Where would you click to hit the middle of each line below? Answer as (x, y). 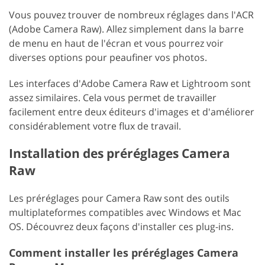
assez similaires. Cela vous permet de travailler (113, 98)
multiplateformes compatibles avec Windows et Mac (125, 213)
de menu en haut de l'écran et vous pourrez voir (116, 43)
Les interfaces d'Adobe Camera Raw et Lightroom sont (130, 84)
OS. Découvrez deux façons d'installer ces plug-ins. (121, 227)
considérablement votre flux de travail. (97, 126)
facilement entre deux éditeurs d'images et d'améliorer (132, 112)
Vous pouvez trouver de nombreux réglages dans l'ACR (131, 15)
